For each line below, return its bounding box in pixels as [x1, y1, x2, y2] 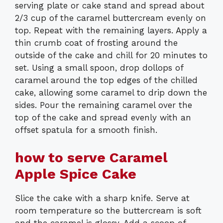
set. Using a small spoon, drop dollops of [15, 63, 183, 73]
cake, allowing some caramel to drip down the [15, 88, 207, 98]
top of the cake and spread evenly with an [15, 112, 191, 123]
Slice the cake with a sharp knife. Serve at [15, 193, 190, 203]
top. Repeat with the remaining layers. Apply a [15, 25, 207, 36]
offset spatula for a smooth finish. [15, 125, 157, 135]
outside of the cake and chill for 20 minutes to [15, 50, 208, 61]
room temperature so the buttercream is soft [15, 205, 202, 216]
